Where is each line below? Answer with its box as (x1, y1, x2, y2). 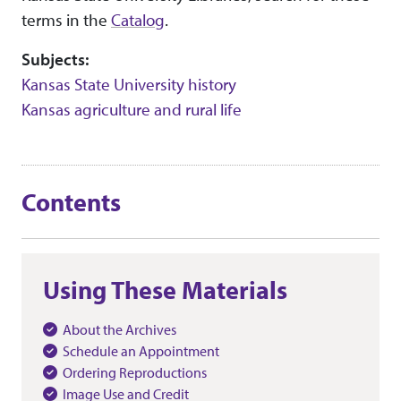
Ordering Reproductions (62, 363, 207, 382)
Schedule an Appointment (62, 342, 219, 361)
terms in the (21, 9, 111, 31)
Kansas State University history (21, 73, 236, 96)
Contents (21, 186, 121, 218)
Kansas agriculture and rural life (21, 98, 242, 121)
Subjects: (21, 48, 89, 71)
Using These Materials (43, 274, 287, 306)
